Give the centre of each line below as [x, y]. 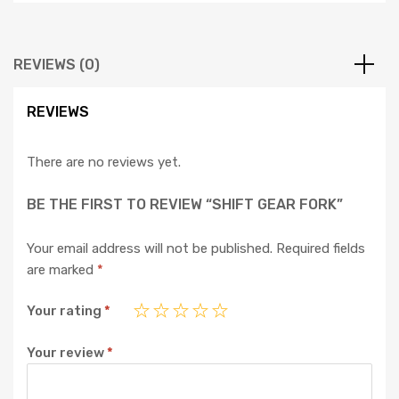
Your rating [65, 311]
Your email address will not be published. [150, 248]
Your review [67, 352]
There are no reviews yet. [104, 163]
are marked [62, 269]
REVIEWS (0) [57, 65]
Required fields [321, 248]
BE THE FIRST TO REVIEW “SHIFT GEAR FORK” [185, 204]
